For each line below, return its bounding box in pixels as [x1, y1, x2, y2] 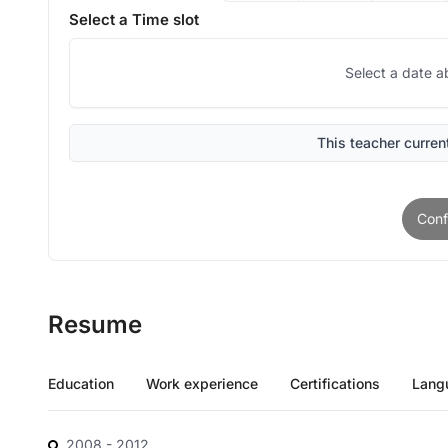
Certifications [290, 375, 380, 392]
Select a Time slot [69, 10, 199, 29]
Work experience [146, 375, 258, 392]
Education [48, 375, 114, 392]
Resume [48, 310, 142, 339]
